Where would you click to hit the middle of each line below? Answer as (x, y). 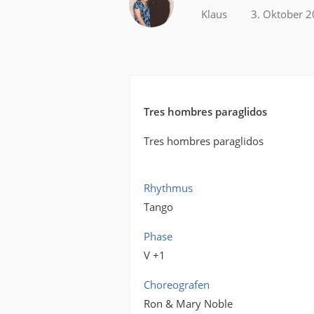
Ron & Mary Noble (189, 303)
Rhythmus (169, 188)
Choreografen (177, 285)
